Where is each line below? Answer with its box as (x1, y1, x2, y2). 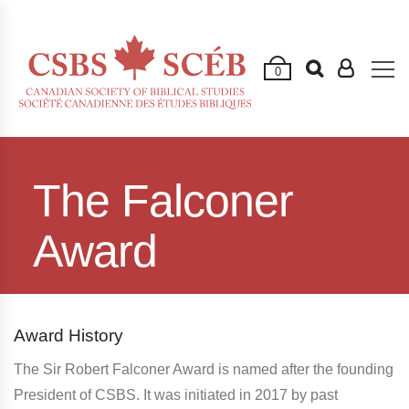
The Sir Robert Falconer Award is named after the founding (14, 361, 393, 377)
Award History (14, 325, 123, 345)
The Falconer (32, 175, 293, 227)
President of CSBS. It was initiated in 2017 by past (14, 386, 338, 403)
